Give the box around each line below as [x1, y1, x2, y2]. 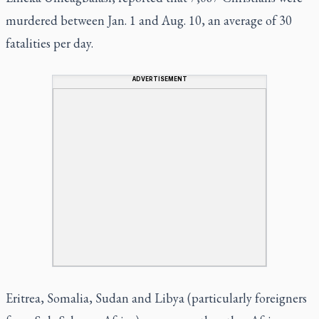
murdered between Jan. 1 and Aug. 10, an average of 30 [6, 11, 292, 28]
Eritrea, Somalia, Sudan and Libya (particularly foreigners [6, 289, 307, 306]
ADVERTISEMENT [132, 75, 187, 83]
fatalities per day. [6, 34, 93, 51]
